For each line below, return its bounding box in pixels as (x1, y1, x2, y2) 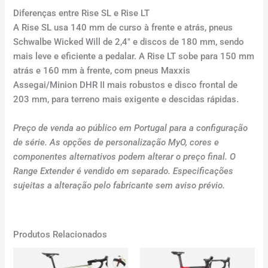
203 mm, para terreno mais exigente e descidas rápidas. (13, 94, 239, 105)
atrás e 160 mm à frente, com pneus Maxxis (13, 65, 191, 77)
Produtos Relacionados (13, 229, 108, 240)
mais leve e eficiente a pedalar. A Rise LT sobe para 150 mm (13, 51, 255, 62)
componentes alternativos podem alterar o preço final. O (13, 151, 236, 162)
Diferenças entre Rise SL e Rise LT (13, 8, 150, 19)
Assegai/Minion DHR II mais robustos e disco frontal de (13, 80, 238, 91)
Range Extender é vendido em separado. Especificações (13, 165, 234, 176)
